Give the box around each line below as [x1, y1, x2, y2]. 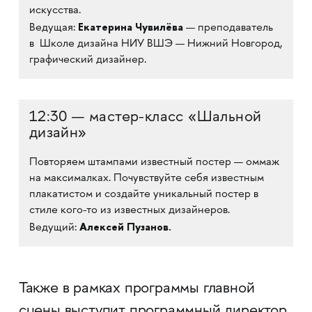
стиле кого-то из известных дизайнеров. [29, 205, 230, 217]
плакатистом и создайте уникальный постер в [29, 189, 258, 201]
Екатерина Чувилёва [77, 19, 186, 34]
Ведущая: [29, 22, 78, 34]
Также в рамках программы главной [18, 281, 255, 297]
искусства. [29, 5, 81, 17]
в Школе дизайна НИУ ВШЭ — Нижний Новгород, [29, 38, 282, 50]
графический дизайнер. [29, 54, 146, 66]
